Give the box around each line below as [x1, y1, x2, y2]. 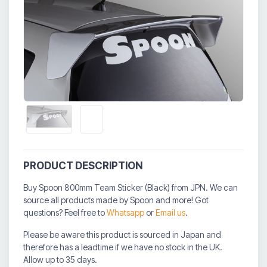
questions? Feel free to [23, 207, 107, 218]
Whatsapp [107, 207, 144, 218]
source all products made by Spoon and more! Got [23, 194, 209, 205]
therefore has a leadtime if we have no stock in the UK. [23, 241, 222, 252]
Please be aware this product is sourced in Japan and [23, 229, 221, 240]
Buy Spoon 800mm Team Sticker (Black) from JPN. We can [23, 182, 238, 193]
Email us [156, 207, 185, 218]
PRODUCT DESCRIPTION [23, 159, 142, 172]
